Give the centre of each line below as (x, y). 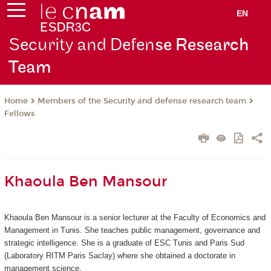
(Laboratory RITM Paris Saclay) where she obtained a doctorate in (119, 256)
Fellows (19, 114)
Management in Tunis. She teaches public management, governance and (132, 230)
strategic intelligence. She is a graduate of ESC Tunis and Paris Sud (124, 243)
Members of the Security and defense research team (142, 101)
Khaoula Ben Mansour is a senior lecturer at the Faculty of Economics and (135, 218)
